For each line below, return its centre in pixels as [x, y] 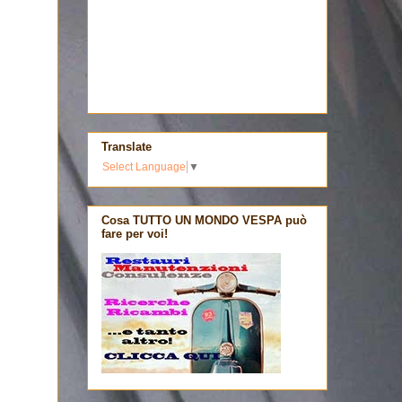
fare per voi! [135, 233]
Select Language [144, 167]
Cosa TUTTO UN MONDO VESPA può [204, 220]
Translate [127, 146]
